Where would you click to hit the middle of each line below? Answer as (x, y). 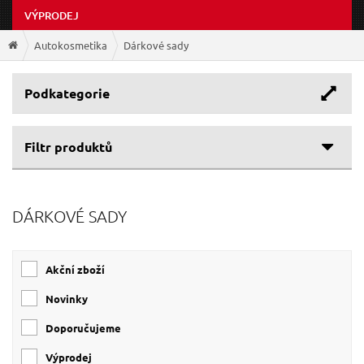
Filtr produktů (68, 147)
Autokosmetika (71, 45)
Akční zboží (79, 270)
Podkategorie (67, 93)
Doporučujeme (87, 328)
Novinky (71, 299)
